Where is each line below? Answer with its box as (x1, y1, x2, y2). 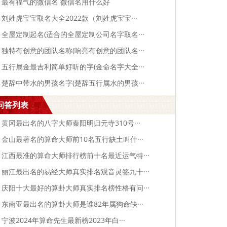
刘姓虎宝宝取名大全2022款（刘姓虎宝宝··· (2, 13, 138, 23)
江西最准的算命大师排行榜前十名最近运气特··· (2, 150, 150, 160)
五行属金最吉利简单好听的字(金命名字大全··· (2, 61, 145, 71)
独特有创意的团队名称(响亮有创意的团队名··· (2, 45, 145, 55)
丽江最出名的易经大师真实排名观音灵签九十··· (2, 166, 150, 176)
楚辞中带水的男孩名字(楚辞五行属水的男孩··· (2, 78, 145, 88)
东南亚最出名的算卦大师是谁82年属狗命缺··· (2, 199, 144, 209)
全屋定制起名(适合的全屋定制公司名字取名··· (2, 29, 145, 39)
